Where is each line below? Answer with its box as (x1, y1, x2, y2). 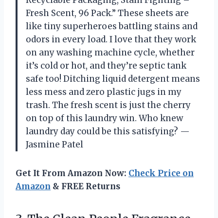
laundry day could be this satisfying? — (26, 126, 190, 137)
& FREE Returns (51, 181, 120, 192)
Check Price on (128, 167, 194, 179)
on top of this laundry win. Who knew (26, 112, 183, 124)
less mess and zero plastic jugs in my (26, 86, 182, 97)
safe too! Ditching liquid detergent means (26, 73, 200, 84)
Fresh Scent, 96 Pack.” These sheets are (26, 7, 189, 18)
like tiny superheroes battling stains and (26, 20, 198, 32)
